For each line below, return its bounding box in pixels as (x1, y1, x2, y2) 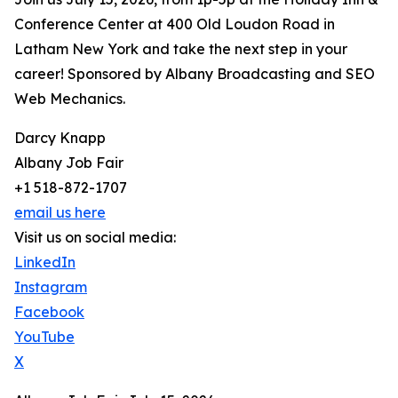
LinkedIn (14, 253, 76, 272)
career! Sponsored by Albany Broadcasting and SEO (14, 65, 375, 84)
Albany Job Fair (14, 154, 123, 172)
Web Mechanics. (14, 90, 125, 108)
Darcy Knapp (14, 129, 106, 147)
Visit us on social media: (14, 228, 176, 247)
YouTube (14, 328, 75, 346)
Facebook (14, 303, 84, 322)
